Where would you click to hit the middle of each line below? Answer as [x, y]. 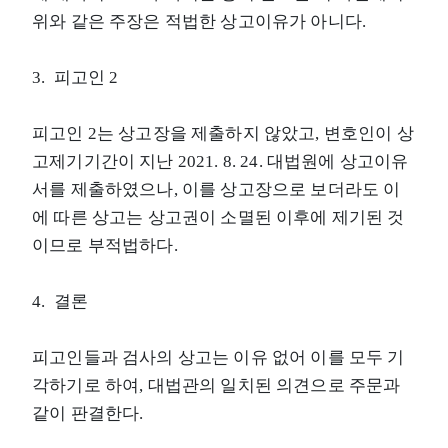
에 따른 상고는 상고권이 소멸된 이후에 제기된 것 [218, 217]
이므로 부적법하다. [105, 245]
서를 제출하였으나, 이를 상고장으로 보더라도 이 [216, 189]
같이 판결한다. [88, 413]
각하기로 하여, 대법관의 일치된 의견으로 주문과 [216, 385]
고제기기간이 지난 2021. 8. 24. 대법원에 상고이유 [220, 161]
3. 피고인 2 [75, 77]
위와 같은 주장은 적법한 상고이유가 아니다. [199, 21]
